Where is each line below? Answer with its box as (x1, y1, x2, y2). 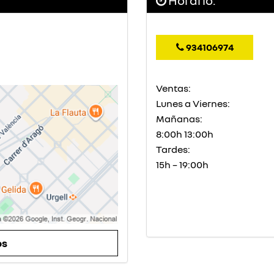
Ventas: (156, 82, 191, 95)
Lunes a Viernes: (156, 97, 230, 110)
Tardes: (156, 143, 190, 156)
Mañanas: (156, 113, 202, 125)
